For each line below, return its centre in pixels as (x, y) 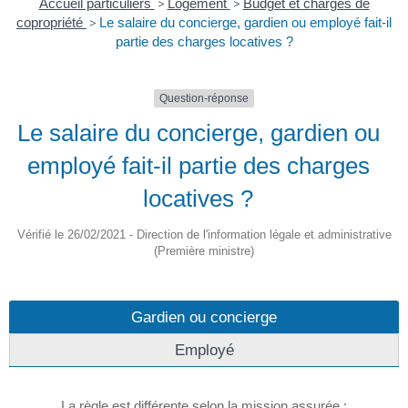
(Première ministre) (204, 251)
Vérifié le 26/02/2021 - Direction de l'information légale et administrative (204, 235)
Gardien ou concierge (204, 317)
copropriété (51, 23)
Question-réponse (204, 99)
